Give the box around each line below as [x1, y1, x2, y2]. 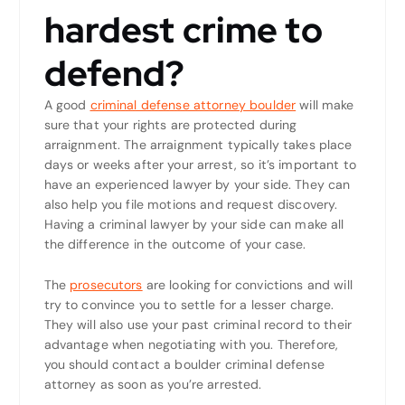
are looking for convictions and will [142, 276, 353, 293]
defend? [43, 49, 185, 97]
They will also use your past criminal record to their [43, 316, 352, 333]
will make [296, 96, 354, 113]
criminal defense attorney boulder [89, 96, 297, 113]
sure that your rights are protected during [43, 116, 297, 133]
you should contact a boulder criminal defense [43, 355, 325, 372]
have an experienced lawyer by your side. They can [43, 175, 351, 193]
